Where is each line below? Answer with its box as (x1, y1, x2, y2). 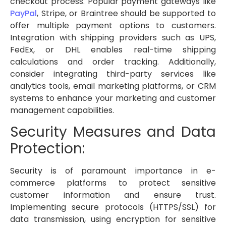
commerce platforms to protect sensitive (10, 177, 216, 189)
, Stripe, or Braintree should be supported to (37, 7, 216, 19)
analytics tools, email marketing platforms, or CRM (10, 80, 216, 92)
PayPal (10, 7, 37, 19)
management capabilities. (10, 104, 114, 116)
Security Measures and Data (10, 122, 216, 142)
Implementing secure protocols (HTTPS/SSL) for (10, 201, 216, 213)
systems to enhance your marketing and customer (10, 92, 216, 104)
